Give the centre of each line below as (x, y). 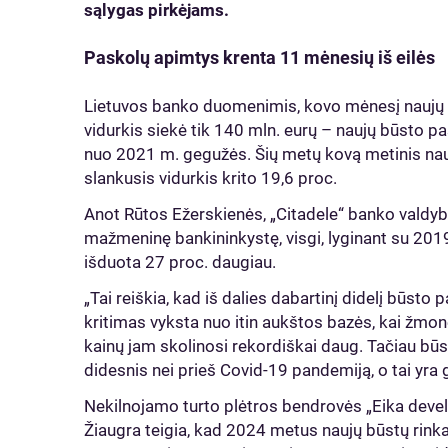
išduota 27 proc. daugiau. (184, 262)
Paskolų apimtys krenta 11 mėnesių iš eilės (261, 57)
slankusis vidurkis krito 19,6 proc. (214, 178)
